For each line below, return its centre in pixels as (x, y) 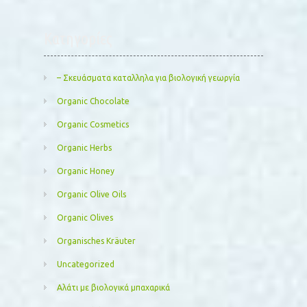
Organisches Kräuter (96, 241)
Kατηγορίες (78, 38)
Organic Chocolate (93, 101)
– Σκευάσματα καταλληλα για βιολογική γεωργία (148, 77)
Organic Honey (86, 171)
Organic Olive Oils (91, 194)
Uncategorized (86, 264)
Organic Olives (85, 217)
